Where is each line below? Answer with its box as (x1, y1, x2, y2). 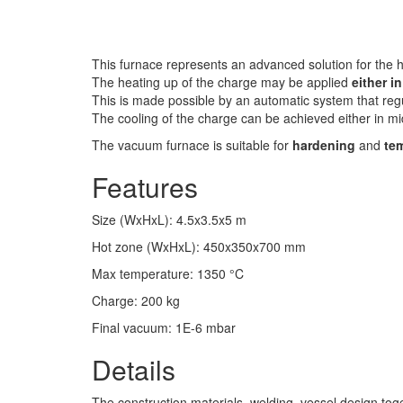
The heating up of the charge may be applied (92, 73, 352, 92)
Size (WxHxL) (92, 210, 169, 229)
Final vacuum (92, 318, 168, 337)
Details (92, 350, 175, 390)
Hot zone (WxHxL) (92, 237, 196, 256)
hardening (292, 136, 355, 155)
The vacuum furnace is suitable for (92, 136, 292, 155)
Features (92, 167, 198, 207)
